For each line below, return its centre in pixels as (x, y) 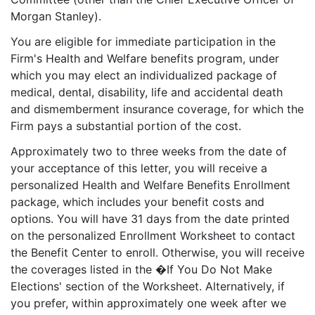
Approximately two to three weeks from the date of (149, 151)
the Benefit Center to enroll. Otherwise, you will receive (157, 252)
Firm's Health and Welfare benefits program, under (145, 58)
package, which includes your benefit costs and (137, 202)
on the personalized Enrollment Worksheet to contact (153, 236)
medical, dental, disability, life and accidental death (147, 92)
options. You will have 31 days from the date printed (150, 219)
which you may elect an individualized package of (144, 75)
